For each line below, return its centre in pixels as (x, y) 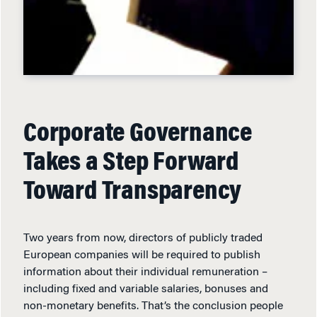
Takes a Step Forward (131, 163)
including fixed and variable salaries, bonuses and (146, 289)
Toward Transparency (133, 192)
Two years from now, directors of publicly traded (143, 238)
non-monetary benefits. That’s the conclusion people (153, 306)
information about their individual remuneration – (145, 272)
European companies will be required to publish (142, 255)
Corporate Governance (138, 134)
